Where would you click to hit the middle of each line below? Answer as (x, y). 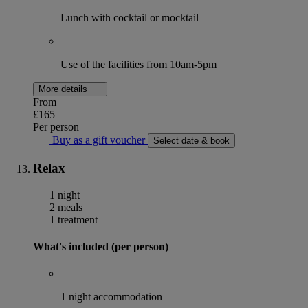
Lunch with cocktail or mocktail (130, 18)
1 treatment (72, 219)
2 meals (65, 207)
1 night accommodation (111, 297)
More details (64, 89)
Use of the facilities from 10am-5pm (139, 65)
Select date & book (191, 141)
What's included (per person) (101, 246)
